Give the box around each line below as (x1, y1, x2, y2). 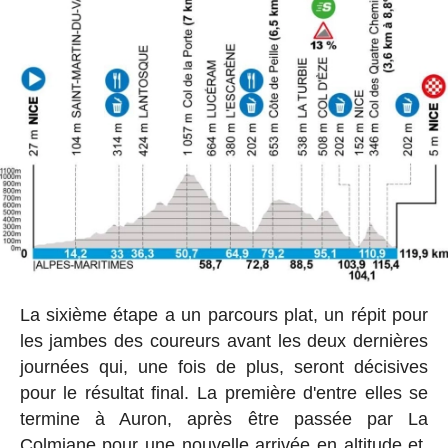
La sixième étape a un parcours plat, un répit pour (19, 305, 429, 326)
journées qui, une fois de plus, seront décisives (19, 357, 429, 378)
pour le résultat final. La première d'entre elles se (19, 383, 429, 404)
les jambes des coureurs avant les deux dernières (19, 331, 429, 352)
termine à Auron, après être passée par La (19, 409, 429, 430)
